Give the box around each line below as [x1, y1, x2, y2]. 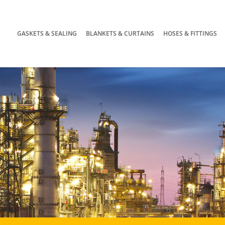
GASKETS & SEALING [17, 29, 77, 38]
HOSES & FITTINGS [163, 29, 217, 38]
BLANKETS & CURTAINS [85, 29, 154, 38]
